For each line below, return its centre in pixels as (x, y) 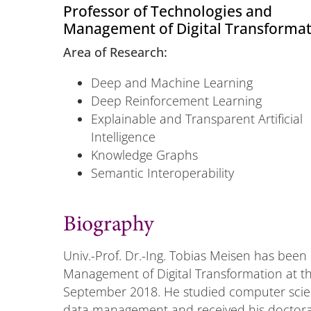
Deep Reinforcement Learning (176, 100)
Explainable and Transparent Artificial (196, 118)
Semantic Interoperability (162, 173)
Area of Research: (115, 52)
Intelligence (123, 136)
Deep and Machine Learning (171, 82)
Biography (108, 225)
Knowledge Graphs (144, 154)
